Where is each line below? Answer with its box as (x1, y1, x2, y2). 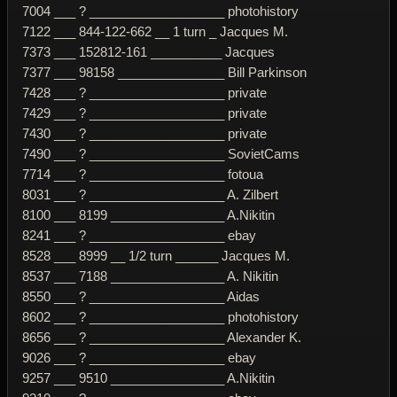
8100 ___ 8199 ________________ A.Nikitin (22, 206, 275, 222)
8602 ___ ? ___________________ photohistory (22, 308, 299, 324)
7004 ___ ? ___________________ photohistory (22, 3, 299, 19)
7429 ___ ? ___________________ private (22, 105, 267, 121)
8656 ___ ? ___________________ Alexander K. (22, 329, 301, 345)
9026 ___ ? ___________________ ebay (22, 349, 256, 365)
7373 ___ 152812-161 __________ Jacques (22, 43, 275, 59)
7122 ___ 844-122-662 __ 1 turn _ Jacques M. (22, 23, 288, 39)
